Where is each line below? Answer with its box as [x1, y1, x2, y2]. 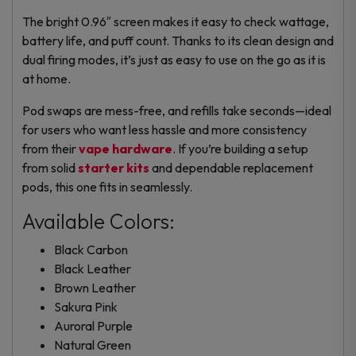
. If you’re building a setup [172, 140, 308, 157]
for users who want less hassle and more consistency [22, 121, 307, 137]
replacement [243, 159, 313, 176]
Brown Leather [54, 279, 136, 296]
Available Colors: [22, 207, 175, 234]
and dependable [149, 159, 243, 176]
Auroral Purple [54, 317, 133, 334]
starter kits [78, 159, 149, 176]
